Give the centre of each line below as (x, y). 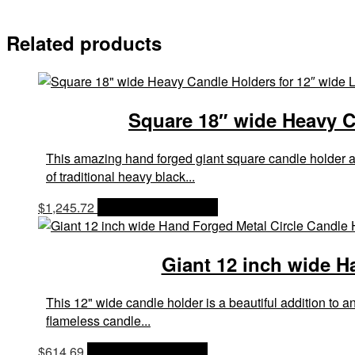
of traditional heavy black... (120, 177)
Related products (84, 43)
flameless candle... (98, 321)
